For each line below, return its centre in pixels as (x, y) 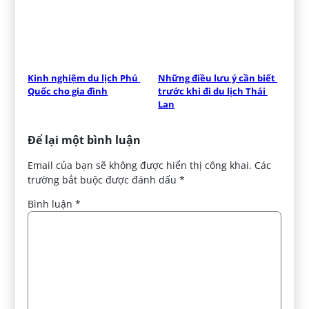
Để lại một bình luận (84, 140)
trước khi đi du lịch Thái (212, 91)
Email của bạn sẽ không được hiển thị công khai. (140, 166)
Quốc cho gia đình (68, 91)
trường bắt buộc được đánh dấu (104, 180)
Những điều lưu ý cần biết (217, 78)
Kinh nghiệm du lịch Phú (83, 78)
